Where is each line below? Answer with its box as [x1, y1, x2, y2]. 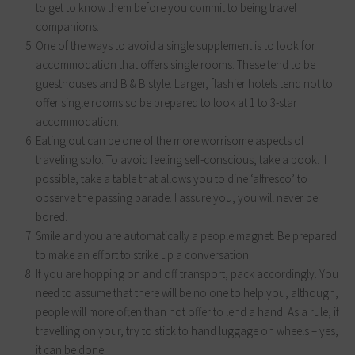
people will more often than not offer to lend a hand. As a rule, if [36, 303, 339, 319]
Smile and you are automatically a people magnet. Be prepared [36, 227, 337, 243]
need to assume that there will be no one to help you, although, [36, 284, 338, 300]
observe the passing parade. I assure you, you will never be [36, 189, 318, 205]
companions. [36, 18, 99, 34]
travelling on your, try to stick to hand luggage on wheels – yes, [36, 323, 338, 338]
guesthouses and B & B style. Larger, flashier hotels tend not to [36, 75, 333, 91]
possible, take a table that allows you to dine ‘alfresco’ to [36, 170, 307, 186]
